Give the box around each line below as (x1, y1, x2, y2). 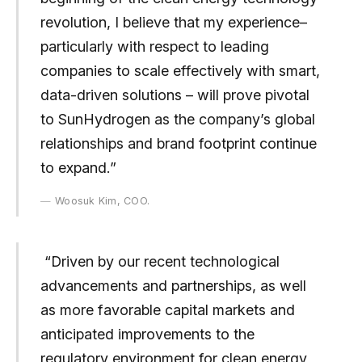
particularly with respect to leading (40, 37, 269, 55)
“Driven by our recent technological (40, 253, 280, 271)
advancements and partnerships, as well (40, 277, 306, 295)
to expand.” (40, 158, 116, 176)
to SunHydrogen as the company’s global (40, 110, 315, 128)
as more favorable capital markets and (40, 301, 295, 319)
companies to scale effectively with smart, (40, 61, 320, 79)
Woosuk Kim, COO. (55, 194, 150, 207)
